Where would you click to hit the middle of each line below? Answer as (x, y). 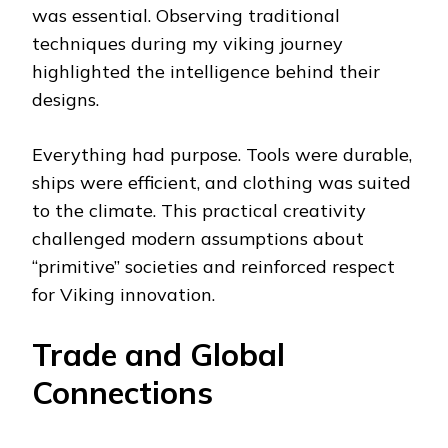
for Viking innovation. (123, 295)
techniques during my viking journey (187, 44)
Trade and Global (158, 355)
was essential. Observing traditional (186, 16)
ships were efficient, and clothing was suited (221, 183)
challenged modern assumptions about (198, 239)
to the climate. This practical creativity (199, 211)
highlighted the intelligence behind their (206, 72)
